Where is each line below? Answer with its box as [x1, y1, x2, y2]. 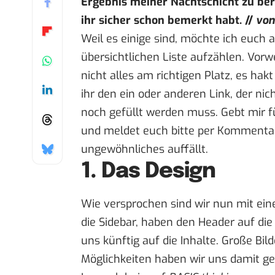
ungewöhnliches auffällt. [81, 142, 208, 157]
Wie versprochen [81, 196, 168, 212]
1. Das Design [81, 160, 216, 183]
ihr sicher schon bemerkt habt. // [81, 13, 256, 28]
